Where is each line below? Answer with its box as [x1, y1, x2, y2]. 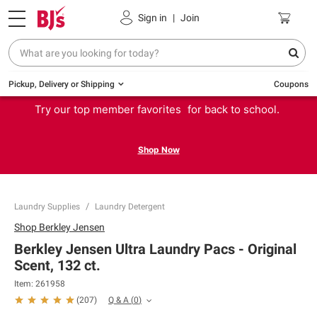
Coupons [274, 79, 309, 89]
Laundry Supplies [14, 202, 80, 212]
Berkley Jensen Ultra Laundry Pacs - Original [14, 241, 296, 258]
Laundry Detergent [95, 202, 165, 212]
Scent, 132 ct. [14, 257, 100, 274]
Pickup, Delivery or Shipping [8, 79, 115, 89]
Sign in [138, 11, 168, 23]
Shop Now [137, 144, 180, 155]
